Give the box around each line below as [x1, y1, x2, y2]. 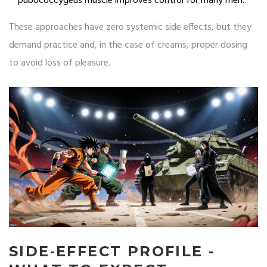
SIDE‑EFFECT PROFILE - [9, 243, 216, 260]
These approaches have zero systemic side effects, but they [9, 20, 252, 36]
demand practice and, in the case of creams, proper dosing [9, 38, 247, 54]
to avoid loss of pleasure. [9, 55, 110, 72]
